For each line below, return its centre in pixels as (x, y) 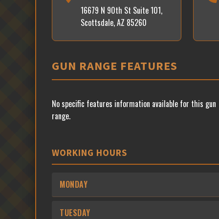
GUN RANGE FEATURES (115, 66)
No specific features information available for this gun (134, 104)
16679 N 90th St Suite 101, (121, 10)
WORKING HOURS (89, 153)
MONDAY (74, 184)
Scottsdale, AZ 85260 (114, 22)
